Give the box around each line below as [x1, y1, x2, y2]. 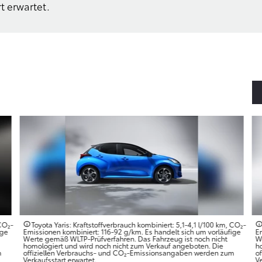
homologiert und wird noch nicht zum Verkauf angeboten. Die [23, 240, 223, 250]
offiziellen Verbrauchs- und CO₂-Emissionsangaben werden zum [23, 247, 235, 257]
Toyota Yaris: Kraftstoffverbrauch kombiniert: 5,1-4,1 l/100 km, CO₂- [31, 219, 246, 229]
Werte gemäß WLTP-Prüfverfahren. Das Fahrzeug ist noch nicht [23, 233, 227, 243]
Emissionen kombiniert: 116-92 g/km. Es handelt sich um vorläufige [23, 226, 241, 236]
